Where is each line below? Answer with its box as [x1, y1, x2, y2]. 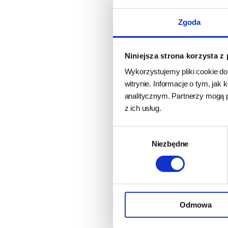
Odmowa [180, 200, 212, 209]
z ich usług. [124, 103, 161, 112]
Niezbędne [151, 139, 189, 148]
